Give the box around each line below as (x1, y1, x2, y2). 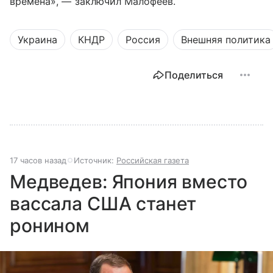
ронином (10, 214, 90, 236)
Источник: (74, 155, 116, 165)
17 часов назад (10, 155, 66, 165)
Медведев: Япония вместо (10, 170, 247, 193)
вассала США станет (10, 192, 197, 214)
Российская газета (116, 155, 189, 165)
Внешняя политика (181, 33, 271, 46)
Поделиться (165, 68, 223, 81)
